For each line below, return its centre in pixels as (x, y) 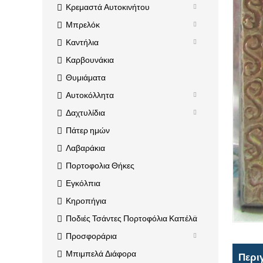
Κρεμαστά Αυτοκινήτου (108, 7)
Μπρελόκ (83, 25)
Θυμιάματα (86, 77)
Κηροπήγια (86, 201)
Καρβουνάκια (90, 60)
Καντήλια (82, 42)
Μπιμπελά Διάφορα (101, 254)
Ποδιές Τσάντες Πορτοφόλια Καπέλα (131, 218)
